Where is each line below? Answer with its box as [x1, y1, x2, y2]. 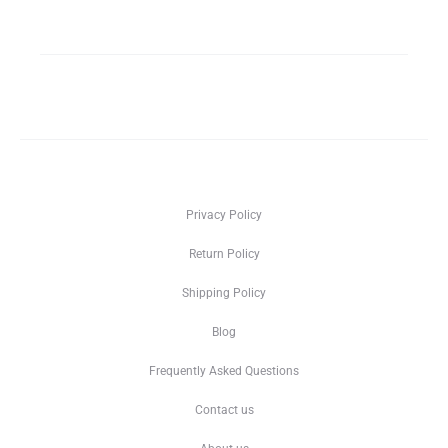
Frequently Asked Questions [149, 363, 299, 378]
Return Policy [188, 246, 260, 261]
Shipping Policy [182, 285, 266, 300]
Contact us [194, 402, 254, 417]
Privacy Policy [186, 207, 262, 222]
